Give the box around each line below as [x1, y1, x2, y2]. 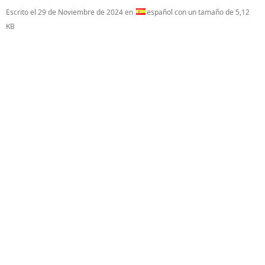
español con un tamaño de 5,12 [147, 7, 250, 17]
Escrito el [6, 7, 38, 17]
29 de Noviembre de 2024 [38, 7, 123, 17]
